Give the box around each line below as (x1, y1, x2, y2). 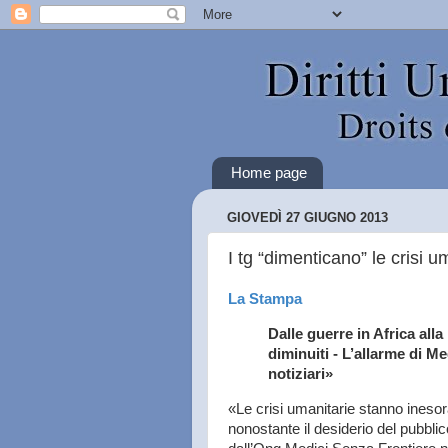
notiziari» (268, 365, 333, 382)
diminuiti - (268, 345, 342, 362)
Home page (230, 164, 307, 182)
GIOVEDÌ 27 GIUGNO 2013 (227, 210, 388, 226)
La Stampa (228, 291, 302, 307)
